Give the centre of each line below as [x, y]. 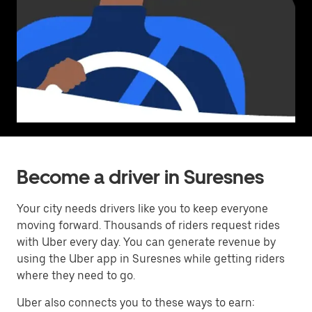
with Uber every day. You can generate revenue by [146, 242]
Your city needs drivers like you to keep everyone [142, 209]
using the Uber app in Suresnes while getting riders [151, 259]
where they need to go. [76, 275]
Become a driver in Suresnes [140, 177]
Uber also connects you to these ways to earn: [135, 303]
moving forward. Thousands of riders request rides [148, 225]
